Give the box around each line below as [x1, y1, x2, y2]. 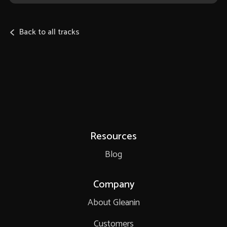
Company [93, 176, 134, 194]
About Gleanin [87, 195, 140, 211]
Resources [90, 128, 137, 145]
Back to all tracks [19, 25, 80, 40]
